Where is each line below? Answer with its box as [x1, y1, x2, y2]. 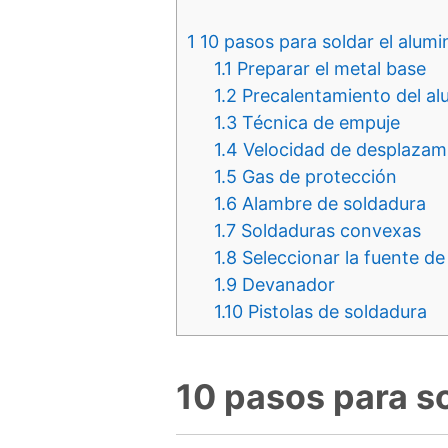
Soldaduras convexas [236, 220, 421, 241]
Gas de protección [237, 166, 397, 187]
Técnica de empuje [237, 112, 400, 133]
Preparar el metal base [232, 58, 426, 79]
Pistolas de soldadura [243, 301, 427, 322]
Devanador [237, 274, 335, 295]
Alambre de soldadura [237, 193, 426, 214]
